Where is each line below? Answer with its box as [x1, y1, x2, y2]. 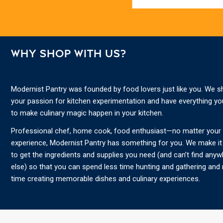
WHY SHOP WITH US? [10, 49, 126, 60]
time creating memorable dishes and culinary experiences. [10, 174, 200, 184]
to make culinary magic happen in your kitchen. [10, 109, 163, 118]
